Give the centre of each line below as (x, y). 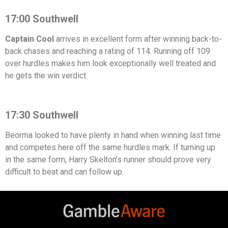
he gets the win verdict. (46, 76)
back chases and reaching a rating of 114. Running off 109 (108, 51)
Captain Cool (30, 39)
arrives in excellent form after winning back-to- (138, 39)
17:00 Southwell (42, 19)
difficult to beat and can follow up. (64, 172)
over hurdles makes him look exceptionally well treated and (110, 64)
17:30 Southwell (42, 115)
